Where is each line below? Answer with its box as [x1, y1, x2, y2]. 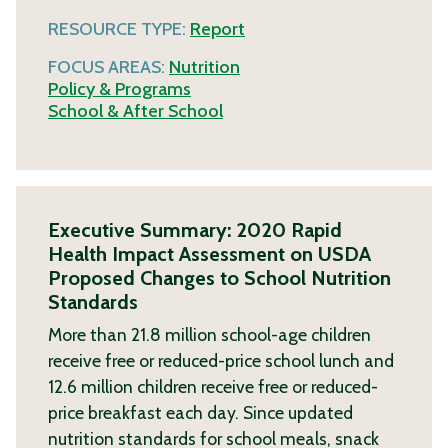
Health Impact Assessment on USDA [48, 241, 371, 266]
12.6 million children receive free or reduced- [48, 375, 378, 397]
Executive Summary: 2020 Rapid [48, 217, 342, 242]
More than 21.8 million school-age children [48, 323, 371, 345]
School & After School [48, 99, 223, 122]
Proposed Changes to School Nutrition [48, 265, 391, 290]
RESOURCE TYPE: [48, 17, 190, 40]
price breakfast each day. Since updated [48, 401, 353, 423]
